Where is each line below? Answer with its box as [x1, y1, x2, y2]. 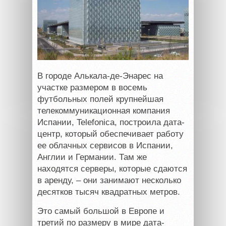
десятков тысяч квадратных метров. [37, 187, 180, 197]
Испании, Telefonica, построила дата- [37, 117, 185, 127]
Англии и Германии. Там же [37, 152, 147, 162]
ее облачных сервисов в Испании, [37, 140, 173, 150]
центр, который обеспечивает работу [37, 129, 184, 139]
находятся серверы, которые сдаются [37, 163, 187, 174]
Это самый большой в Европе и [37, 206, 164, 216]
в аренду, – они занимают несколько [37, 175, 181, 185]
